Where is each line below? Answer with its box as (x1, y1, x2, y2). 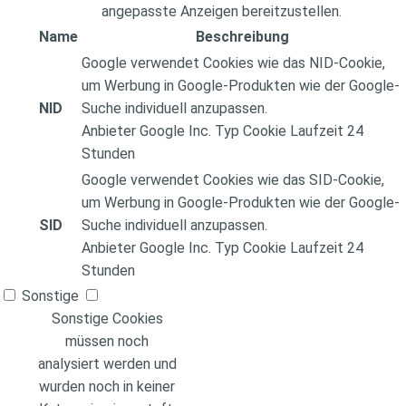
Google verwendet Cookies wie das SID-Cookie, (82, 171, 384, 189)
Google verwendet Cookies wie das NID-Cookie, (82, 54, 385, 72)
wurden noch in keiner (39, 378, 175, 396)
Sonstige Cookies (51, 310, 163, 328)
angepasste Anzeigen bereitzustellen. (101, 3, 342, 21)
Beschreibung (196, 28, 289, 46)
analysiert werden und (37, 355, 177, 373)
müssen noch (65, 333, 149, 351)
